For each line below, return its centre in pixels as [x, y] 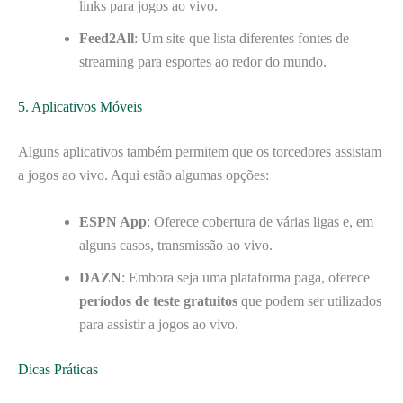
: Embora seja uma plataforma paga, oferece [246, 277]
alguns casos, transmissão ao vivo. [176, 245]
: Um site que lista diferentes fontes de [242, 39]
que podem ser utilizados [309, 300]
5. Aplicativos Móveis [80, 107]
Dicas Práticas [58, 369]
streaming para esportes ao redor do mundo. [203, 62]
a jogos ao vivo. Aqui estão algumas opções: [143, 175]
